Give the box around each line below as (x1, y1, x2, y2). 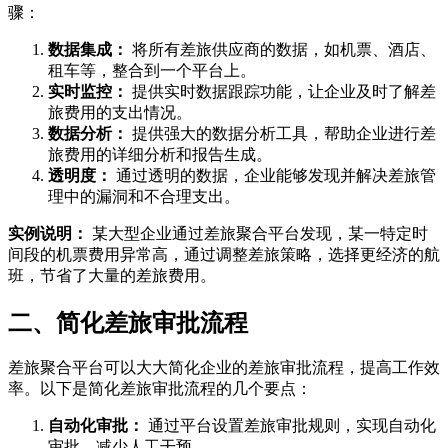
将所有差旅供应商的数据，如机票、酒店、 (128, 40, 436, 58)
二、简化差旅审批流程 (8, 309, 248, 336)
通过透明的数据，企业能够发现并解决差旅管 (112, 166, 436, 184)
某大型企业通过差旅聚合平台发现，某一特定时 (88, 224, 428, 242)
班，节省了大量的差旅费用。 (8, 266, 216, 284)
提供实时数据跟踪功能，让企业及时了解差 (128, 82, 436, 100)
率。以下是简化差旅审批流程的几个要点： (8, 380, 312, 398)
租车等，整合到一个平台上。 (48, 61, 256, 79)
